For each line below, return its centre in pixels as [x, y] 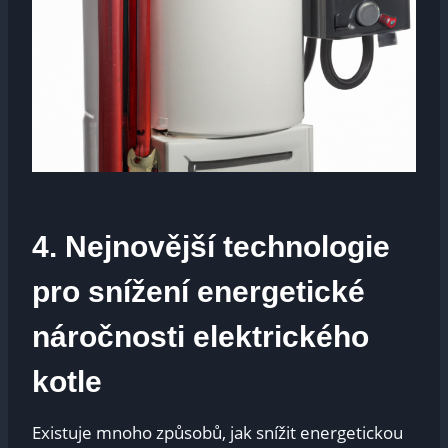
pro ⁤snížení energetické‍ [198, 291]
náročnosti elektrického [200, 336]
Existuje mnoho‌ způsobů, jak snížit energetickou [217, 432]
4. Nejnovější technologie [211, 246]
